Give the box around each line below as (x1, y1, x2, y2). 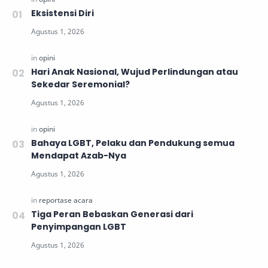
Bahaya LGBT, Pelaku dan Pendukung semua (31, 137, 234, 150)
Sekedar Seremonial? (31, 78, 130, 91)
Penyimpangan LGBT (31, 221, 126, 233)
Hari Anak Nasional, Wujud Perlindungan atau (31, 66, 238, 78)
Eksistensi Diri (31, 7, 94, 20)
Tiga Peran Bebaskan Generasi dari (31, 208, 193, 221)
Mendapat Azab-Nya (31, 150, 126, 162)
